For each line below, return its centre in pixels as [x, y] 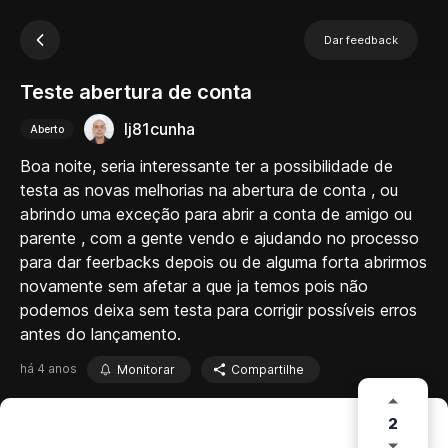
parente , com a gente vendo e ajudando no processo [219, 238]
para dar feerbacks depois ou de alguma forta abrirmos [223, 262]
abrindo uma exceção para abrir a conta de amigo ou [216, 214]
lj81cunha [159, 129]
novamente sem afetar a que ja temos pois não [194, 286]
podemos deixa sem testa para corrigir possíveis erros [218, 310]
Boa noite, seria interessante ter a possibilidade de [206, 166]
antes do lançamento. [100, 334]
